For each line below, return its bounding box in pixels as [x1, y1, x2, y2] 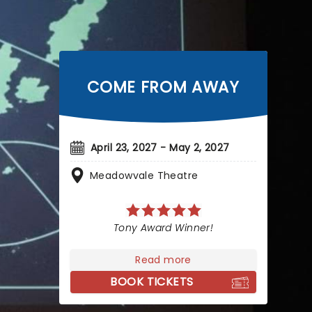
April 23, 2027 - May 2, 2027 [91, 141, 230, 155]
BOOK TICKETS [110, 274, 194, 290]
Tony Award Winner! [113, 221, 214, 235]
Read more [135, 253, 192, 267]
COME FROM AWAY [87, 76, 240, 98]
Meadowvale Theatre [90, 169, 198, 182]
